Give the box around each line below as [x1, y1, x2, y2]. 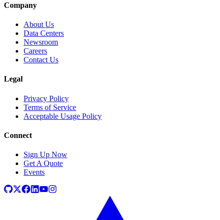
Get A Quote [24, 159, 63, 168]
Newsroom [24, 37, 58, 46]
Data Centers [24, 28, 64, 37]
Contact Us [24, 55, 58, 64]
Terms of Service [24, 103, 76, 111]
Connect [4, 131, 32, 139]
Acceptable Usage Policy [24, 111, 102, 120]
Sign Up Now [24, 150, 67, 159]
